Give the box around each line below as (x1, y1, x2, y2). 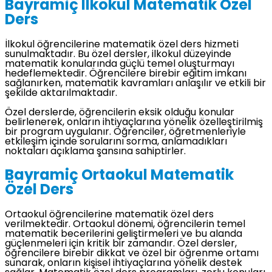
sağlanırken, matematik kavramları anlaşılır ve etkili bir (5, 79, 266, 89)
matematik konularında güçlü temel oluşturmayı (5, 59, 234, 70)
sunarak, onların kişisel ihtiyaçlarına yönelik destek (5, 258, 242, 268)
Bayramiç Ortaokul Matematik (5, 169, 234, 184)
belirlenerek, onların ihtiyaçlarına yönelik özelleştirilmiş (5, 118, 263, 128)
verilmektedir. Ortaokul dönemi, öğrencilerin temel (5, 219, 245, 229)
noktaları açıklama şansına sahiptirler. (5, 147, 186, 157)
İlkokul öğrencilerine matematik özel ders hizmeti (5, 40, 239, 50)
